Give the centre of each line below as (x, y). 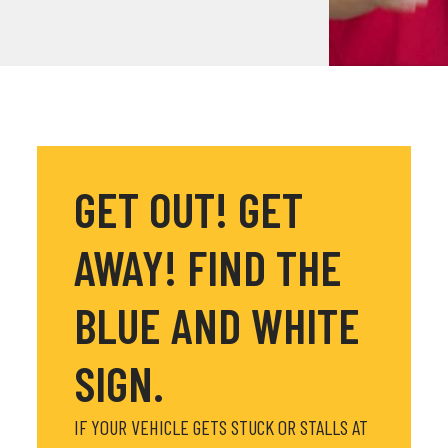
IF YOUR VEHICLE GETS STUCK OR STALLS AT (220, 427)
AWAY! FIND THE (207, 267)
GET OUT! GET (188, 209)
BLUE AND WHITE (216, 325)
